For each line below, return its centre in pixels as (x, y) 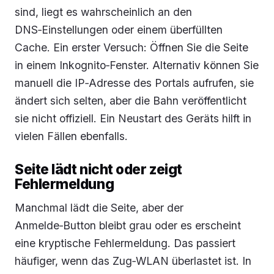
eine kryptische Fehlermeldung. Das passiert (125, 243)
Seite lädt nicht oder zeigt (98, 169)
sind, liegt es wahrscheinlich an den (103, 12)
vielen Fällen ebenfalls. (71, 136)
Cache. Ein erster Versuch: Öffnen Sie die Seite (131, 47)
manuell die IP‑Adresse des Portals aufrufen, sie (134, 83)
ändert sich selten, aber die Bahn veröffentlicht (131, 100)
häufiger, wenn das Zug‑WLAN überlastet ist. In (133, 261)
